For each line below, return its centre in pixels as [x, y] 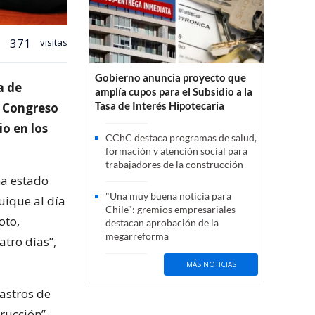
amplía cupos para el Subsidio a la [174, 92]
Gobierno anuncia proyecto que [171, 78]
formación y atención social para [176, 151]
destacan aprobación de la [162, 223]
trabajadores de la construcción [174, 165]
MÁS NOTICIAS [211, 264]
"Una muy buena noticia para [168, 196]
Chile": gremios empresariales [171, 210]
